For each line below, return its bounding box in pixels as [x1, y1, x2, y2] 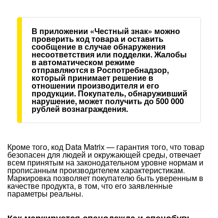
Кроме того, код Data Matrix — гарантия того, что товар [7, 141, 204, 152]
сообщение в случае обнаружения [32, 41, 165, 52]
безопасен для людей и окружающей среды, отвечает [7, 149, 201, 160]
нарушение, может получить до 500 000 [32, 95, 184, 107]
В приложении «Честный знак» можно [32, 25, 180, 36]
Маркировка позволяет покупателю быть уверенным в [7, 172, 203, 183]
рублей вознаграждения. [32, 103, 128, 114]
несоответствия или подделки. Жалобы [32, 49, 187, 60]
